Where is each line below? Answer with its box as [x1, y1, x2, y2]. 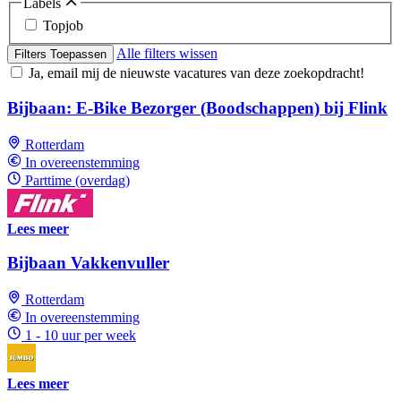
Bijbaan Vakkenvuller [7, 253, 169, 273]
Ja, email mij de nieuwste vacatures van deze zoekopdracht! [29, 65, 364, 81]
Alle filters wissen [116, 46, 218, 62]
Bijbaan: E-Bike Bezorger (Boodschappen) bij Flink [7, 98, 388, 117]
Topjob [43, 18, 83, 34]
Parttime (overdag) [25, 172, 130, 188]
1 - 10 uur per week [25, 328, 136, 344]
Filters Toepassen [14, 47, 107, 62]
